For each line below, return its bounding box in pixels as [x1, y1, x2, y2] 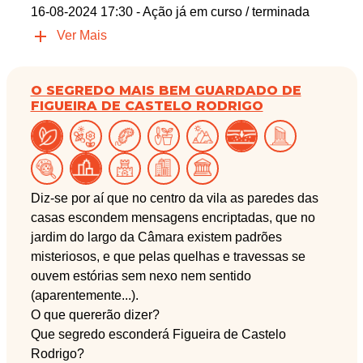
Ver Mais [56, 28, 107, 42]
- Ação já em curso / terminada [135, 4, 310, 19]
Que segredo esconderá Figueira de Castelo [30, 327, 286, 341]
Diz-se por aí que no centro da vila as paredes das [30, 190, 318, 205]
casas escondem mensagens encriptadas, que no [30, 210, 315, 224]
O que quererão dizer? [30, 307, 160, 322]
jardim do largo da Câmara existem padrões [30, 229, 282, 244]
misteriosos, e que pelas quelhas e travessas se [30, 249, 305, 263]
